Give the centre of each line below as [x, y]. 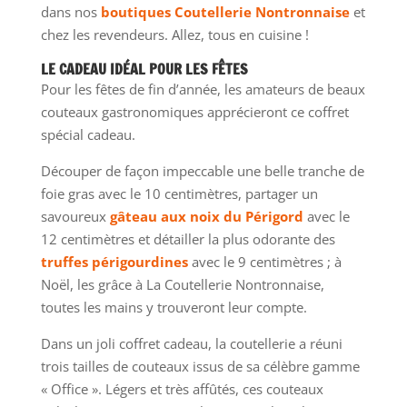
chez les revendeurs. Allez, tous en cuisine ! [174, 34]
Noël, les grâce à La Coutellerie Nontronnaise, [182, 284]
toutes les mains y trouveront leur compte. [174, 307]
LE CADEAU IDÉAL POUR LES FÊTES [144, 69]
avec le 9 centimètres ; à [264, 261]
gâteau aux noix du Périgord [206, 216]
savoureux [75, 216]
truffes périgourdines [114, 261]
